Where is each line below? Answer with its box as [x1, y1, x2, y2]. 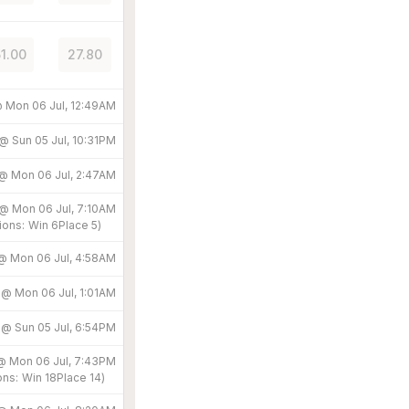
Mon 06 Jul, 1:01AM [15, 285, 116, 299]
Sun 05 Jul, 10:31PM [12, 132, 116, 147]
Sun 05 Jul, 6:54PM [15, 320, 116, 334]
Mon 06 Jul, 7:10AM [12, 201, 116, 215]
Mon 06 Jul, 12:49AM [5, 98, 116, 112]
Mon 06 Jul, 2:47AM [11, 167, 116, 182]
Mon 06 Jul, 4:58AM [10, 250, 116, 265]
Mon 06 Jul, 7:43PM [9, 353, 116, 368]
